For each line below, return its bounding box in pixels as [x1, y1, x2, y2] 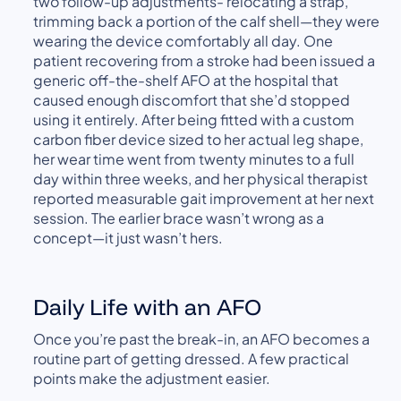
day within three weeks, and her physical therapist [33, 168, 369, 188]
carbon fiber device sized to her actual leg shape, [33, 129, 364, 149]
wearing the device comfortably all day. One [33, 30, 334, 50]
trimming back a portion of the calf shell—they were [33, 11, 380, 30]
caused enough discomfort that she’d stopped [33, 90, 351, 109]
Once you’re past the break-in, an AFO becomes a [33, 328, 371, 348]
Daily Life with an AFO [33, 292, 262, 320]
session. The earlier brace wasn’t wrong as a [33, 208, 325, 227]
